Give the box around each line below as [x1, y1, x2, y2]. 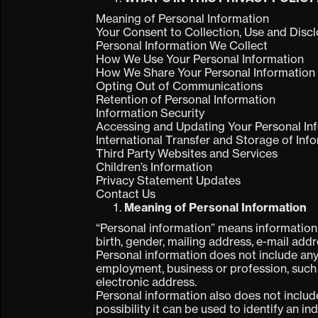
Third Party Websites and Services [96, 146, 278, 161]
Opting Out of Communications [96, 79, 263, 94]
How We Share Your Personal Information [96, 65, 316, 80]
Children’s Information [96, 160, 213, 175]
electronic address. [96, 275, 197, 290]
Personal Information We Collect [96, 38, 268, 53]
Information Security [96, 106, 205, 121]
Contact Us [96, 187, 156, 202]
